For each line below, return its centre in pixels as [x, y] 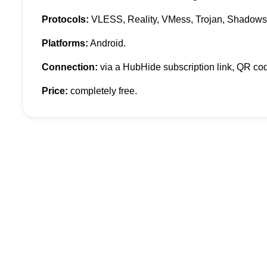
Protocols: [65, 20]
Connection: [70, 67]
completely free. [103, 91]
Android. [107, 44]
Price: [55, 91]
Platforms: [65, 44]
